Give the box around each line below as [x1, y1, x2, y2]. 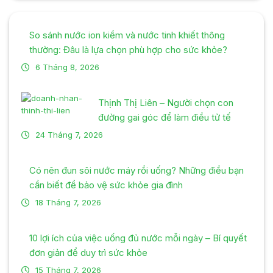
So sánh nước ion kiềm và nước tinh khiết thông [29, 29, 225, 41]
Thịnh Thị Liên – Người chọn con [98, 96, 233, 108]
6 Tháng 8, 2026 [35, 62, 99, 72]
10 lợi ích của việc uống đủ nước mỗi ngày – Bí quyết [29, 232, 247, 244]
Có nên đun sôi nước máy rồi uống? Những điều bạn [29, 164, 244, 176]
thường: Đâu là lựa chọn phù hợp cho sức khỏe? [29, 43, 227, 55]
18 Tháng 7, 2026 [35, 197, 101, 207]
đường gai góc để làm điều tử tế [98, 111, 231, 123]
